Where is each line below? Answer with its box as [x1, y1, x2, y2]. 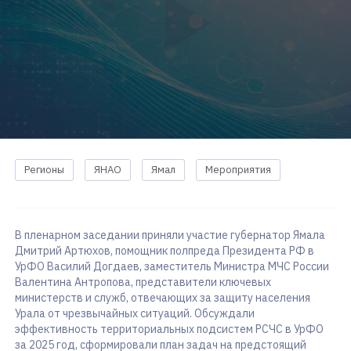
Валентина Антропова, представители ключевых [15, 275, 271, 289]
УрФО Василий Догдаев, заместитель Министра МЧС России [15, 259, 329, 273]
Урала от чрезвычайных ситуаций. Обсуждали [15, 306, 255, 320]
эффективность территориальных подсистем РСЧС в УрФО [15, 322, 324, 336]
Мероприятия [205, 163, 271, 176]
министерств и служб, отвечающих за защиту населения [15, 291, 310, 305]
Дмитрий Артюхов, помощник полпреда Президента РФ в [15, 244, 314, 258]
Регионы [24, 163, 64, 176]
